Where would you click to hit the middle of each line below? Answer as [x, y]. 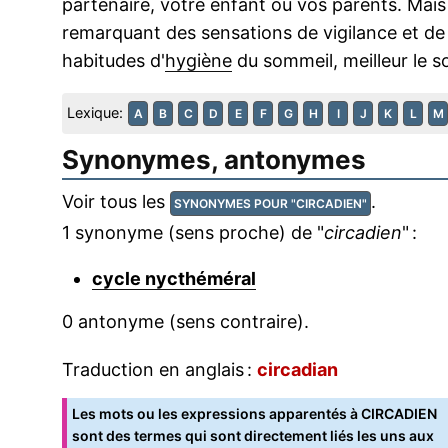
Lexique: [95, 113]
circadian [297, 370]
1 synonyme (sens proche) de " [193, 233]
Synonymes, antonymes [214, 160]
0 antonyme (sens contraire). [185, 322]
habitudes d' [113, 61]
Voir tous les [116, 202]
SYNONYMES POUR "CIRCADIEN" [270, 204]
